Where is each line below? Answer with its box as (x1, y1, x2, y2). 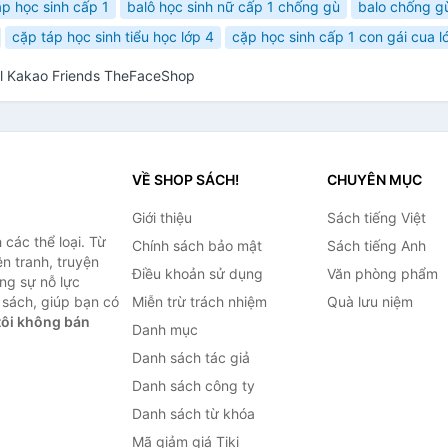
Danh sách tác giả (131, 349, 250, 366)
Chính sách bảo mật (131, 237, 262, 254)
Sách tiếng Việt (326, 209, 426, 226)
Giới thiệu (131, 209, 192, 226)
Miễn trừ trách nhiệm (131, 293, 267, 310)
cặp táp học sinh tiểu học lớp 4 (12, 28, 214, 46)
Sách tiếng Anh (326, 237, 426, 254)
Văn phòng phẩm (326, 265, 438, 282)
